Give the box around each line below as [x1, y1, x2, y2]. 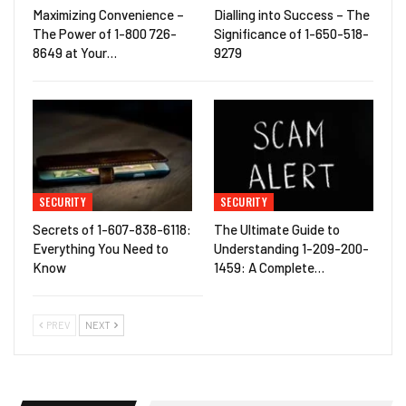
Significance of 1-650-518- [214, 24, 369, 42]
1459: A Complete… [214, 258, 324, 275]
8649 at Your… [33, 43, 117, 61]
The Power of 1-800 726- [33, 24, 177, 42]
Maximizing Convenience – [33, 5, 184, 23]
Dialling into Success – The [214, 5, 370, 23]
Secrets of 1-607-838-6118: [33, 220, 191, 237]
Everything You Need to [33, 239, 169, 256]
